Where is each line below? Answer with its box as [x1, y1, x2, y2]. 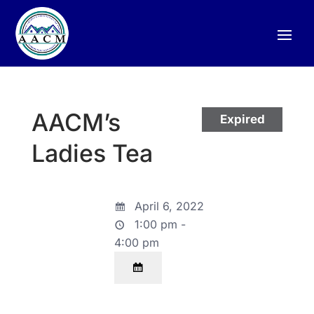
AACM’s [31, 108, 121, 137]
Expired [219, 111, 265, 126]
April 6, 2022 [130, 199, 204, 214]
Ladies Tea [31, 139, 153, 168]
